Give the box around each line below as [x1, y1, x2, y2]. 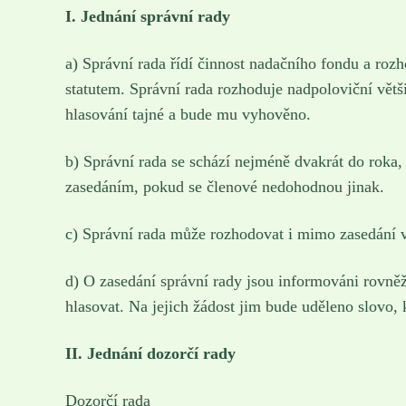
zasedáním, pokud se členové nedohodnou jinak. [65, 177, 384, 196]
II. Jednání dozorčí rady [65, 343, 236, 362]
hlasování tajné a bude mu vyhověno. [65, 104, 311, 123]
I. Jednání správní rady [65, 6, 230, 25]
